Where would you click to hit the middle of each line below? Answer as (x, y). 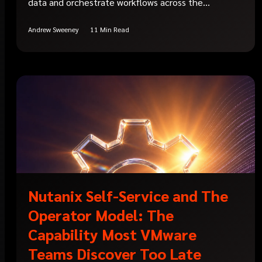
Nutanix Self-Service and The (128, 196)
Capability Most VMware (112, 234)
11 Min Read (110, 30)
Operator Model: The (101, 215)
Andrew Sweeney (54, 30)
